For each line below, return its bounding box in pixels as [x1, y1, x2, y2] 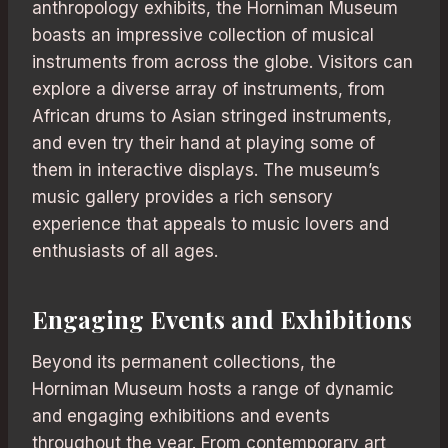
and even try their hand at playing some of [32, 132, 375, 153]
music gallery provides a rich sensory [32, 186, 333, 207]
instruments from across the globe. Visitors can [32, 51, 413, 72]
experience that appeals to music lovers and [32, 213, 389, 234]
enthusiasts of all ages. [32, 240, 218, 261]
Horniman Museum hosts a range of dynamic [32, 378, 394, 399]
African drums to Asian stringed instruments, [32, 105, 392, 126]
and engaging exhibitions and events [32, 405, 330, 426]
